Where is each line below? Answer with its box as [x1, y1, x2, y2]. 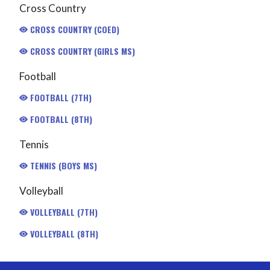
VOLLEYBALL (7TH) [27, 205, 98, 218]
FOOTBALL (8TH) [27, 112, 92, 125]
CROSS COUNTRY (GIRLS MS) [27, 44, 135, 57]
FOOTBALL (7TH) [27, 90, 92, 104]
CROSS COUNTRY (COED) [27, 22, 119, 36]
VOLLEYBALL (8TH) [27, 227, 98, 240]
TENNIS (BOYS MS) [27, 159, 97, 172]
